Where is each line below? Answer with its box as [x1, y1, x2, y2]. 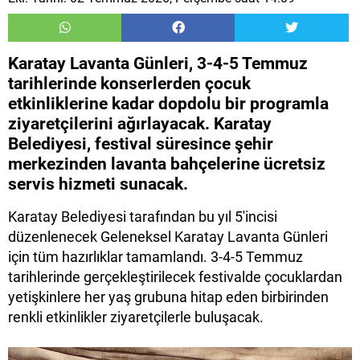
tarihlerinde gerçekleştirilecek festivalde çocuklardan [8, 268, 342, 286]
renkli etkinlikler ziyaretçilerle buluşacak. [8, 309, 267, 326]
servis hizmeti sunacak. [8, 174, 188, 194]
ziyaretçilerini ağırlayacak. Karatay [8, 114, 272, 134]
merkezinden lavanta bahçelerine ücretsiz [8, 154, 325, 174]
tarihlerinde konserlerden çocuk [8, 74, 251, 94]
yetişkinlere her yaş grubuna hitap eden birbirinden [8, 288, 329, 306]
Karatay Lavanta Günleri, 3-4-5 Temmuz [8, 54, 308, 74]
